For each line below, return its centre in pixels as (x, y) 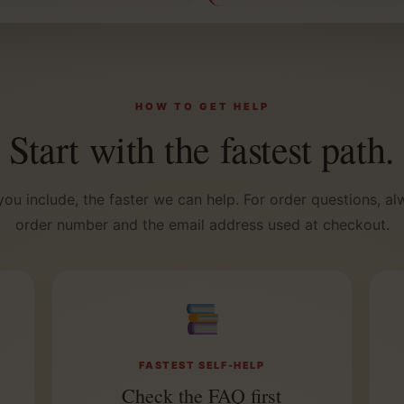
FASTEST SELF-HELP (202, 366)
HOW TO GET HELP (202, 107)
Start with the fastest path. (202, 149)
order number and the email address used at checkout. (202, 225)
